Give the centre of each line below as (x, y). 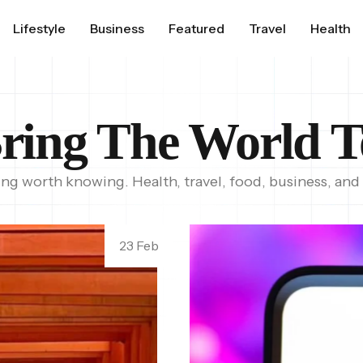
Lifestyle (40, 28)
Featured (197, 28)
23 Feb (139, 246)
